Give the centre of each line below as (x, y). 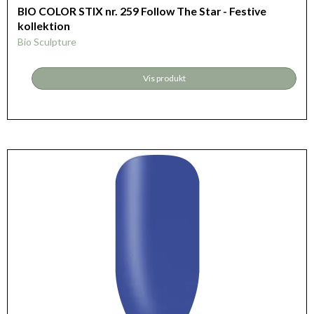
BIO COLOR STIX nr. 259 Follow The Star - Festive (142, 11)
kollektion (44, 25)
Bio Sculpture (47, 41)
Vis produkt (164, 78)
